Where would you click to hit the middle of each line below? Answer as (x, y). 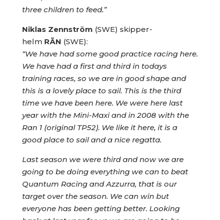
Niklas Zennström (57, 29)
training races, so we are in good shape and (104, 78)
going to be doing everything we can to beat (105, 172)
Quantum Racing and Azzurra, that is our (99, 184)
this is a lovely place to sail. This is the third (101, 91)
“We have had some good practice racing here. (110, 54)
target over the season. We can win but (95, 196)
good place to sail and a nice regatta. (92, 140)
